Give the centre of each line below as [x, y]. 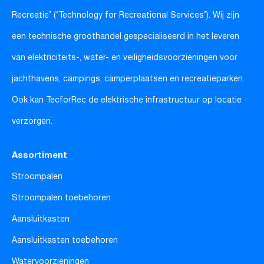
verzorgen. [32, 122]
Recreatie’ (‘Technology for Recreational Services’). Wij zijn [126, 16]
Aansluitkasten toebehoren [65, 241]
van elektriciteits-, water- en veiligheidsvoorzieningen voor [125, 58]
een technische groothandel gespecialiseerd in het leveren [126, 37]
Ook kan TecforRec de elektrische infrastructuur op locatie [127, 100]
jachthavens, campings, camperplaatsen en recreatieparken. [128, 79]
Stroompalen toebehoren [61, 198]
